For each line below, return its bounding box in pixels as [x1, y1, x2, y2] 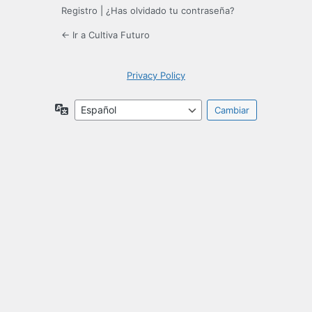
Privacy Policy [127, 70, 185, 81]
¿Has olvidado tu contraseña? [106, 5, 235, 17]
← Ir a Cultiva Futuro [61, 29, 150, 41]
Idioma [68, 102, 99, 115]
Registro [61, 5, 97, 17]
